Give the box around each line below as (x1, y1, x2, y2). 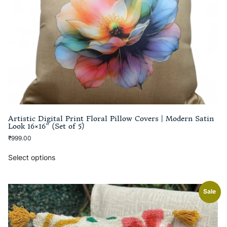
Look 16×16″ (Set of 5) (8, 122, 85, 131)
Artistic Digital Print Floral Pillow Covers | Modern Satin (8, 114, 214, 124)
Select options (8, 153, 56, 162)
